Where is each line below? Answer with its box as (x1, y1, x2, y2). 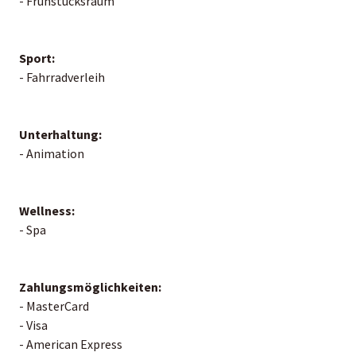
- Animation (19, 145, 84, 161)
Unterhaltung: (19, 126, 102, 142)
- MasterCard (19, 297, 89, 314)
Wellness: (19, 202, 75, 219)
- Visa (19, 316, 48, 333)
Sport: (19, 49, 55, 66)
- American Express (19, 335, 122, 352)
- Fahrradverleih (19, 68, 105, 85)
